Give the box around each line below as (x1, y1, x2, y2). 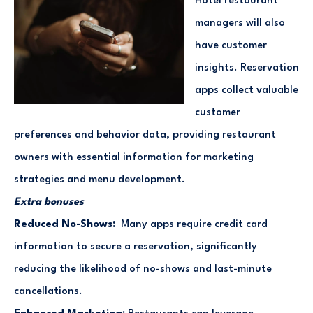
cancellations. (14, 286, 82, 297)
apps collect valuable (195, 85, 298, 96)
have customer (195, 40, 267, 51)
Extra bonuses (14, 196, 87, 208)
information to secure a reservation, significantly (14, 241, 257, 252)
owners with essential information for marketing (14, 152, 254, 163)
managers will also (195, 17, 285, 29)
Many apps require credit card (118, 219, 268, 230)
